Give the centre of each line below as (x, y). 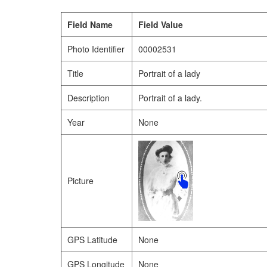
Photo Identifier (96, 49)
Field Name (90, 24)
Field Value (161, 24)
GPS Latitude (92, 240)
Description (89, 98)
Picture (80, 181)
